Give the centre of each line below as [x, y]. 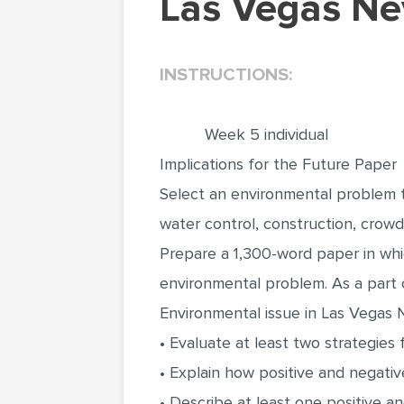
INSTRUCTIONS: [226, 75]
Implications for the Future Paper [278, 164]
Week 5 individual [266, 134]
